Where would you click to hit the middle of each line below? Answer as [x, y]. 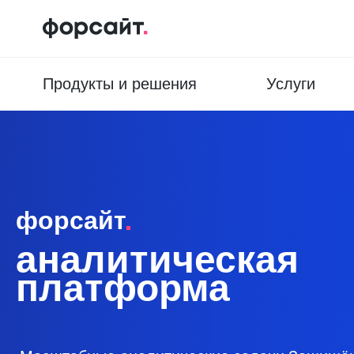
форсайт [71, 220]
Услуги [290, 84]
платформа [123, 288]
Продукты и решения [119, 84]
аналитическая [157, 259]
